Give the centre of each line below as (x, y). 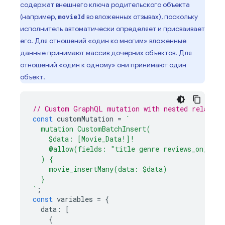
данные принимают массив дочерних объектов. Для (106, 53)
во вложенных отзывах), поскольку (141, 17)
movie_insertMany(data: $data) (100, 169)
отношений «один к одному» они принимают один (103, 65)
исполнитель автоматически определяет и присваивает (113, 29)
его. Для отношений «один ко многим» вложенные (103, 41)
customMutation (85, 119)
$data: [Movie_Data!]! (84, 139)
